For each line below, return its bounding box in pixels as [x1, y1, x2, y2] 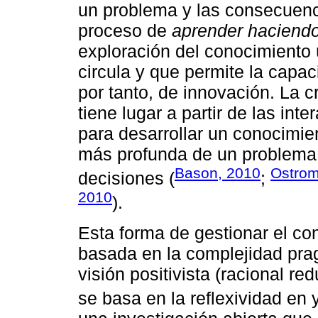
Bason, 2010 [175, 164, 261, 181]
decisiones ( [78, 168, 175, 189]
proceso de [78, 20, 172, 40]
